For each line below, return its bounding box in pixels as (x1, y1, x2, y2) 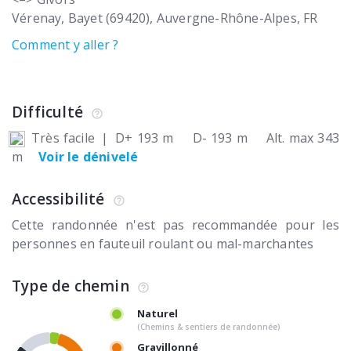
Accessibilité (12, 189, 105, 210)
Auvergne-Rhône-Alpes (156, 9, 297, 27)
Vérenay (12, 9, 62, 27)
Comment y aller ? (12, 36, 119, 54)
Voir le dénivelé (38, 148, 139, 166)
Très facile (31, 129, 96, 147)
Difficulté (12, 102, 83, 123)
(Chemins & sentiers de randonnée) (137, 321, 280, 333)
